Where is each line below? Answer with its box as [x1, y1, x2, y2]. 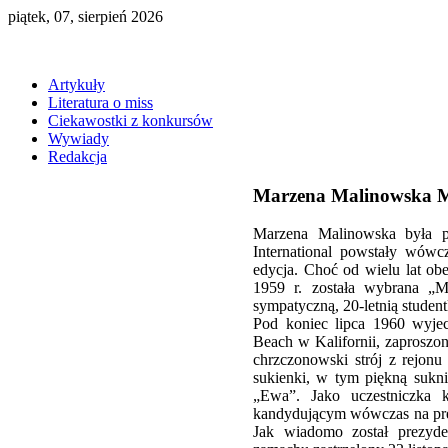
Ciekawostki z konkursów [48, 112, 213, 129]
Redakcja [48, 148, 107, 165]
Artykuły [48, 76, 105, 93]
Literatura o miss [48, 94, 153, 111]
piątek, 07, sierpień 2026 [8, 8, 163, 25]
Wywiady [48, 130, 109, 147]
